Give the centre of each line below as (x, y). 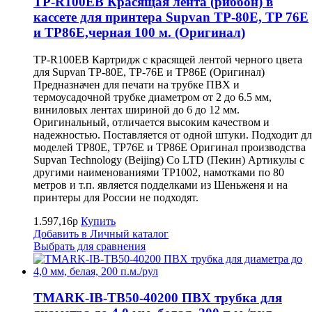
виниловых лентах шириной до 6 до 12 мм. (136, 109)
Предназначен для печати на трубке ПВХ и (136, 84)
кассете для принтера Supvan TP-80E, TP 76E (171, 17)
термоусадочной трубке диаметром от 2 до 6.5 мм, (153, 97)
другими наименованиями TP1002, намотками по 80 (159, 172)
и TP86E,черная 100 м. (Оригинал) (139, 32)
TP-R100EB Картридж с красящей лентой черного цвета (168, 59)
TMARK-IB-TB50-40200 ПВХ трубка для (158, 298)
